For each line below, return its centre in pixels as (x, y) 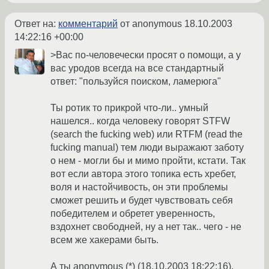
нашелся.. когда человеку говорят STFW (140, 121)
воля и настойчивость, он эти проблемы (139, 187)
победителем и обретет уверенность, (133, 214)
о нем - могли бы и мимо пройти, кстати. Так (148, 161)
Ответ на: (36, 24)
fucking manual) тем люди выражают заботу (147, 148)
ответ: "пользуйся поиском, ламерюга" (136, 82)
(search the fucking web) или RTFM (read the (147, 134)
